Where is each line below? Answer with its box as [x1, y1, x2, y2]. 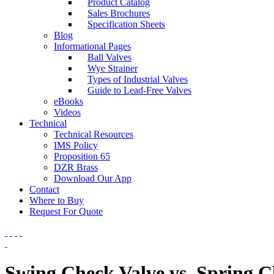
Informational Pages [54, 40, 131, 51]
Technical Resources [54, 128, 133, 139]
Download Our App [54, 172, 131, 183]
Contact [29, 183, 59, 194]
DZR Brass [54, 161, 98, 172]
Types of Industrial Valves [87, 73, 188, 84]
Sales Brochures [87, 7, 150, 18]
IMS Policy [54, 139, 98, 150]
